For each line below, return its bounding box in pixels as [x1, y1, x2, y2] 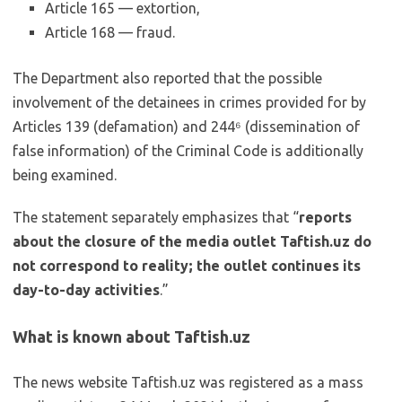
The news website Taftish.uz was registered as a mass [13, 374, 363, 390]
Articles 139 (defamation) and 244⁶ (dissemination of [13, 118, 360, 135]
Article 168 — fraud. [45, 24, 175, 40]
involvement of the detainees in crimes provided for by [13, 94, 366, 110]
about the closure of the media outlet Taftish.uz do [13, 233, 371, 249]
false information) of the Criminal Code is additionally [13, 143, 363, 159]
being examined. [13, 167, 117, 183]
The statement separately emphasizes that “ [13, 209, 299, 225]
